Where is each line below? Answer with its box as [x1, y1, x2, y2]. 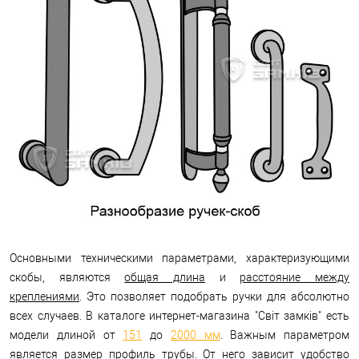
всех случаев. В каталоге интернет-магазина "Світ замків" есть [10, 309, 349, 322]
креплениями [10, 289, 79, 303]
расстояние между [240, 270, 350, 284]
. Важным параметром [220, 328, 349, 341]
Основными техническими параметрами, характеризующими [10, 251, 349, 264]
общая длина [124, 270, 206, 284]
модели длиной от [10, 328, 123, 341]
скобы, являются [10, 270, 125, 284]
